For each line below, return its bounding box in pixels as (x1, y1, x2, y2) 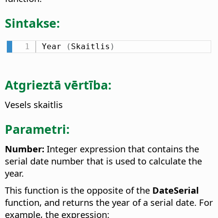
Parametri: (5, 120, 70, 137)
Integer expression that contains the (44, 142, 199, 155)
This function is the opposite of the (5, 183, 152, 196)
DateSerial (152, 183, 199, 196)
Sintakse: (5, 14, 60, 31)
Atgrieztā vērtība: (5, 76, 111, 93)
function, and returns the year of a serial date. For (5, 196, 213, 208)
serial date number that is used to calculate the (5, 154, 202, 167)
